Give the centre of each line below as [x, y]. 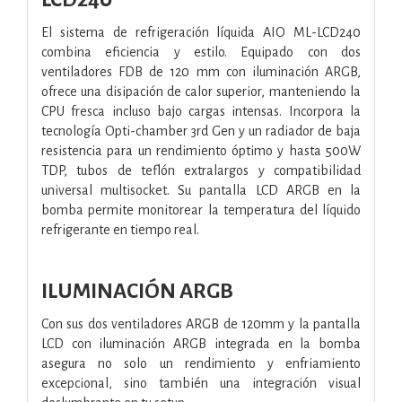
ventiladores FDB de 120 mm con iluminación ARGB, [201, 71]
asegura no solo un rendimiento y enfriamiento [201, 363]
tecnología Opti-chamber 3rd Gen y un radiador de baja [201, 131]
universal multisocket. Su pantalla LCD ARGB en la [201, 190]
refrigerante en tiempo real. [120, 229]
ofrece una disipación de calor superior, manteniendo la [201, 91]
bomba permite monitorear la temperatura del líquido [201, 210]
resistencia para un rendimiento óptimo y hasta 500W [201, 150]
